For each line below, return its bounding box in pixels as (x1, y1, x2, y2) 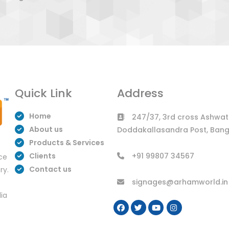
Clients (29, 151, 56, 161)
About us (29, 124, 63, 134)
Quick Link (15, 85, 72, 101)
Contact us (29, 164, 72, 174)
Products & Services (29, 138, 104, 148)
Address (117, 85, 164, 101)
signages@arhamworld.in (132, 177, 228, 187)
